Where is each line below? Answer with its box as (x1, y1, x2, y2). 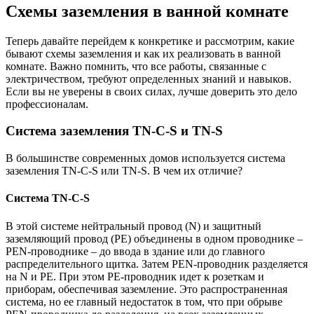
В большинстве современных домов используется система (6, 152, 285, 165)
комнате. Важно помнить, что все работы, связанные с (6, 60, 266, 72)
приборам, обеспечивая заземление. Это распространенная (6, 282, 287, 295)
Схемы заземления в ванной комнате (6, 1, 289, 20)
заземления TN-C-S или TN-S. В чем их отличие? (6, 165, 243, 177)
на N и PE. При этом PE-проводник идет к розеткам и (6, 270, 264, 282)
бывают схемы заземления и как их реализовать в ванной (6, 47, 281, 60)
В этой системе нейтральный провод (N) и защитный (6, 219, 261, 232)
